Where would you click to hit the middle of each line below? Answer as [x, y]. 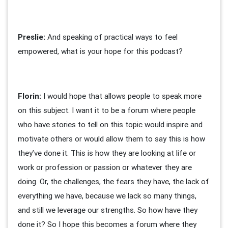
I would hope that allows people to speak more [121, 96]
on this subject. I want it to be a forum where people [107, 110]
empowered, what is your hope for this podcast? [100, 51]
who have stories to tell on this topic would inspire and [110, 125]
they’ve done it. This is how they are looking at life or [107, 153]
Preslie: [33, 37]
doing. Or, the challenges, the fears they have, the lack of [113, 182]
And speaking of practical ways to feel [112, 37]
